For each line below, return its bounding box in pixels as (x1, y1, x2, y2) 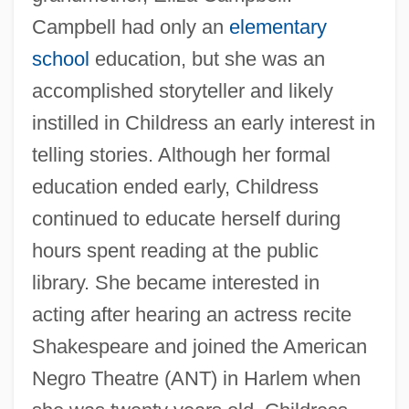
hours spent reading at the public (31, 238, 319, 262)
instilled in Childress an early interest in (31, 110, 375, 134)
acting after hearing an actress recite (31, 302, 351, 326)
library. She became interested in (31, 270, 320, 294)
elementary (228, 15, 327, 38)
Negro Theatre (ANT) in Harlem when (31, 366, 361, 390)
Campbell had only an (31, 15, 229, 38)
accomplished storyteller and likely (31, 79, 333, 102)
